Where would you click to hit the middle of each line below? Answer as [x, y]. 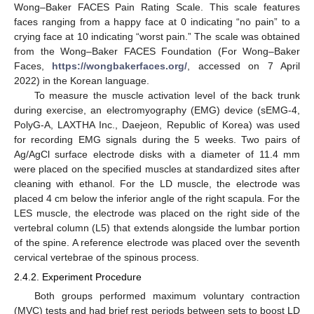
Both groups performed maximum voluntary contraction [167, 296]
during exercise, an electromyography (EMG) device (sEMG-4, [157, 110]
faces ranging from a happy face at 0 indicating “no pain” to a [157, 22]
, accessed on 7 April [244, 66]
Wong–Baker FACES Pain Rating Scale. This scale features [157, 7]
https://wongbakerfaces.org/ [120, 66]
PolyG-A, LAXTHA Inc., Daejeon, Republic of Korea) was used [157, 125]
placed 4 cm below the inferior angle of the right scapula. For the [157, 199]
